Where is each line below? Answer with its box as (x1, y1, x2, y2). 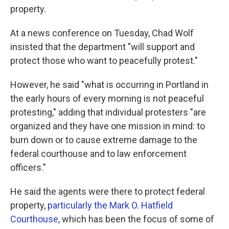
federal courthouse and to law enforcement (10, 148, 187, 159)
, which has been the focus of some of (58, 214, 214, 224)
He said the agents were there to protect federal (10, 186, 205, 197)
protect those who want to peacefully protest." (10, 55, 198, 66)
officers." (10, 162, 46, 173)
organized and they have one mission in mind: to (10, 121, 205, 131)
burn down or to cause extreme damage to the (10, 134, 197, 145)
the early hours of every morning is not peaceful (10, 93, 204, 104)
